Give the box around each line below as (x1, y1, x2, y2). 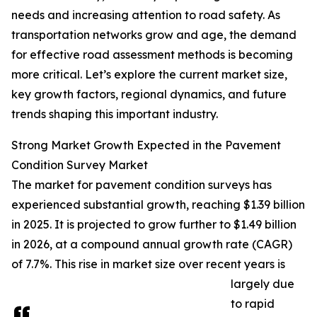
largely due (231, 277, 294, 292)
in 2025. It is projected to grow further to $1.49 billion (11, 217, 296, 232)
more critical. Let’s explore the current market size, (11, 67, 287, 82)
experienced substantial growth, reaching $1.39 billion (11, 197, 305, 212)
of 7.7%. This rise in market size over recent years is (11, 257, 285, 272)
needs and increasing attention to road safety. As (11, 8, 280, 23)
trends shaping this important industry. (11, 107, 218, 122)
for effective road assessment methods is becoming (11, 47, 293, 62)
